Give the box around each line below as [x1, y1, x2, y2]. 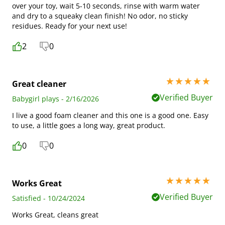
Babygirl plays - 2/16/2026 [12, 94, 99, 103]
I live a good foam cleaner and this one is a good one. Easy [12, 110, 208, 120]
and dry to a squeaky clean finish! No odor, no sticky [12, 11, 188, 21]
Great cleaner [12, 78, 66, 89]
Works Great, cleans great [12, 210, 98, 219]
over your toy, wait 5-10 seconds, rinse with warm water [12, 1, 200, 11]
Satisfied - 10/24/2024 [12, 193, 85, 203]
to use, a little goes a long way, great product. [12, 121, 165, 130]
